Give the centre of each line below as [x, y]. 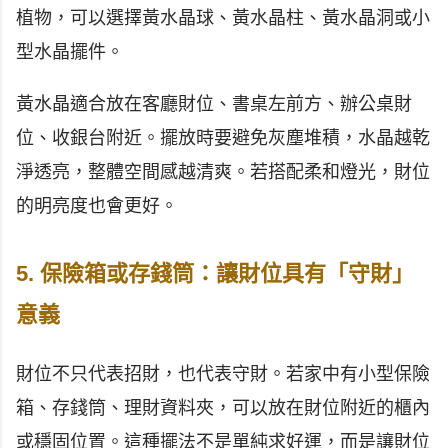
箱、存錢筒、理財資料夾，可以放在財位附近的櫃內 [223, 408]
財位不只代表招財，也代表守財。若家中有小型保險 [223, 374]
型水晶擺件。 [70, 52]
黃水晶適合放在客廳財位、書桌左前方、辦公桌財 [214, 104]
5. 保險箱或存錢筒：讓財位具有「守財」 [215, 273]
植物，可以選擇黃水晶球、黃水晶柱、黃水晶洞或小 [223, 18]
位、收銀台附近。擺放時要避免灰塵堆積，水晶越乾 [223, 138]
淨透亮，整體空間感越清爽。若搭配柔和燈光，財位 [223, 172]
